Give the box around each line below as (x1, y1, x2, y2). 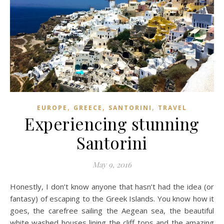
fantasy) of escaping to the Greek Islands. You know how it (10, 193, 214, 203)
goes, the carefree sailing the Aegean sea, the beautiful (10, 205, 214, 215)
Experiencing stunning (24, 112, 199, 134)
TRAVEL (158, 103, 187, 112)
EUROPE (37, 103, 67, 112)
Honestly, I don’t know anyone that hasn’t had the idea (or (10, 181, 16, 191)
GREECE (73, 103, 102, 112)
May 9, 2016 (92, 159, 131, 169)
